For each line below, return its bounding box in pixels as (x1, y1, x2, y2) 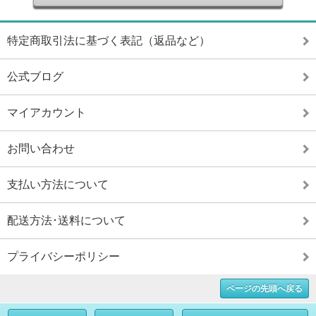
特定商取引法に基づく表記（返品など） (7, 34, 210, 47)
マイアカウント (7, 106, 86, 119)
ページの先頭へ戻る (226, 283, 303, 293)
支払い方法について (7, 178, 109, 190)
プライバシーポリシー (7, 250, 120, 262)
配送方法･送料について (7, 214, 126, 226)
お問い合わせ (7, 142, 75, 154)
